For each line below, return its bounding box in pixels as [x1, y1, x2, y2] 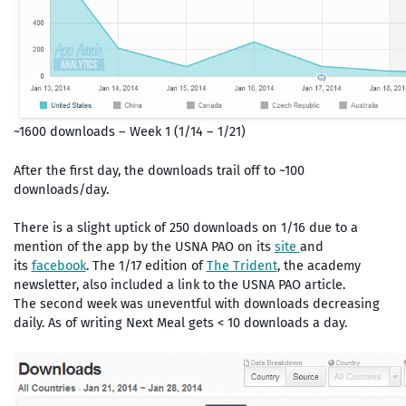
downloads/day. [13, 180, 109, 198]
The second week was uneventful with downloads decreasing [13, 295, 380, 313]
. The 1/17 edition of [85, 257, 207, 275]
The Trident [206, 257, 277, 275]
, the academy [276, 257, 361, 275]
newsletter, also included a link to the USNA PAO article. [13, 276, 345, 294]
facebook [31, 257, 86, 275]
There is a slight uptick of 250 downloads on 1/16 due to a [13, 219, 358, 237]
